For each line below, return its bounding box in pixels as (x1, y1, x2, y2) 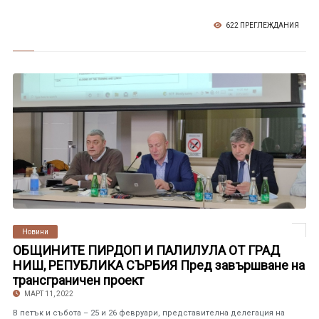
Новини (21, 228, 48, 236)
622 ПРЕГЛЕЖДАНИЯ (224, 21, 300, 29)
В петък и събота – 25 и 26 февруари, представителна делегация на (12, 308, 285, 318)
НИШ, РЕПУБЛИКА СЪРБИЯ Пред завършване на (12, 258, 305, 273)
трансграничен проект (12, 273, 144, 288)
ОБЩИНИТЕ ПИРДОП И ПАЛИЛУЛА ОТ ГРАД (12, 243, 280, 258)
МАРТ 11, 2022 (22, 290, 73, 298)
